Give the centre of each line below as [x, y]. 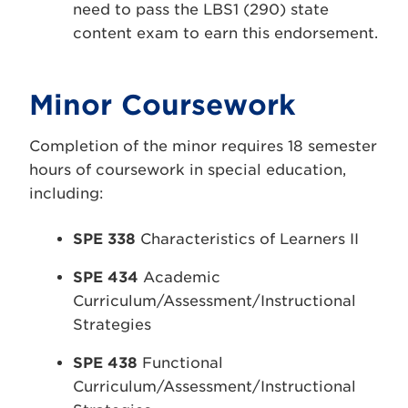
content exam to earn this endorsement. [225, 33]
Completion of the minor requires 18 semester [203, 146]
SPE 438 [105, 363]
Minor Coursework [163, 105]
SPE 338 [104, 239]
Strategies [112, 325]
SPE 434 [106, 277]
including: [66, 194]
